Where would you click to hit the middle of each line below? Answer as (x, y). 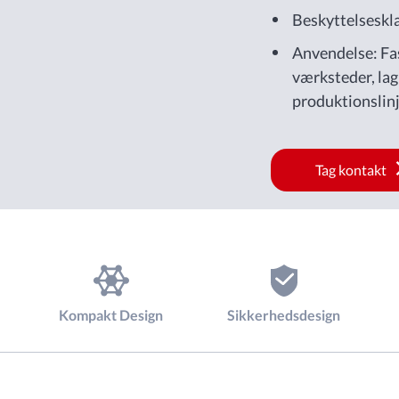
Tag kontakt (351, 170)
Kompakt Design (111, 315)
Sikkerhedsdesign (284, 315)
